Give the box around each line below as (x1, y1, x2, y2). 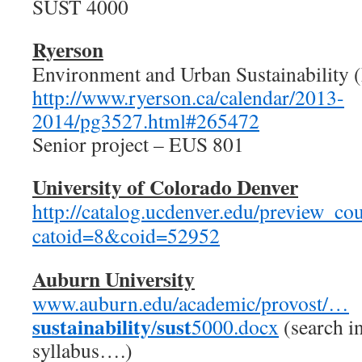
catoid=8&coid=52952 (32, 221, 220, 249)
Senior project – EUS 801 (32, 130, 244, 158)
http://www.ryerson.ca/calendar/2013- (32, 83, 344, 111)
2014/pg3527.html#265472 (32, 107, 259, 134)
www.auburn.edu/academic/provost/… (32, 289, 349, 317)
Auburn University (32, 263, 195, 294)
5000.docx (192, 313, 279, 340)
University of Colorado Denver (32, 171, 298, 202)
